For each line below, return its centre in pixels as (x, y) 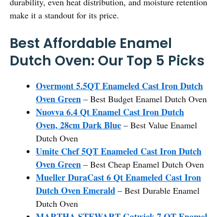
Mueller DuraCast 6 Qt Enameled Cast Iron (118, 177)
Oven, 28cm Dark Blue (78, 125)
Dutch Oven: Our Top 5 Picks (107, 61)
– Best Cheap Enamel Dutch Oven (142, 164)
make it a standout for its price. (64, 15)
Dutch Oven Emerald (76, 190)
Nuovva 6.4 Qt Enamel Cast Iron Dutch (110, 112)
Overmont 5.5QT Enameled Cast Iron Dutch (119, 85)
